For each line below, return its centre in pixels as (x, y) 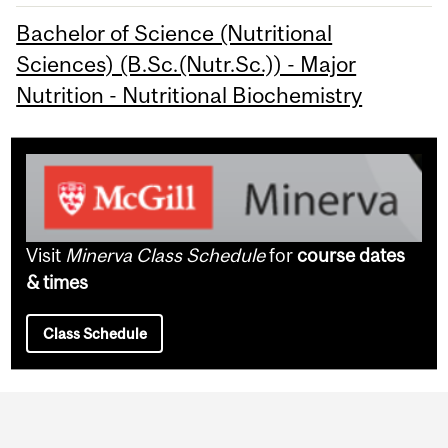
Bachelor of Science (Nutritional (174, 32)
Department (106, 415)
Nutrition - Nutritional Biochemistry (189, 94)
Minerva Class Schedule (165, 255)
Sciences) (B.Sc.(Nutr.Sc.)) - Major (186, 63)
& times (57, 282)
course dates (351, 255)
